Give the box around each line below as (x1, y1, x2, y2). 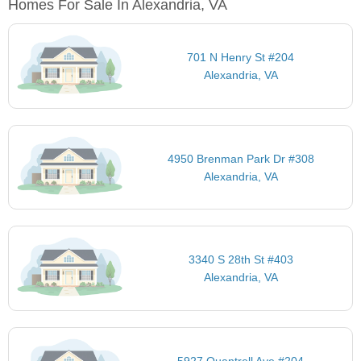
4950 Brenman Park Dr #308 (167, 151, 314, 165)
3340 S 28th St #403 (188, 253, 293, 267)
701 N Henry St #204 (187, 51, 295, 64)
